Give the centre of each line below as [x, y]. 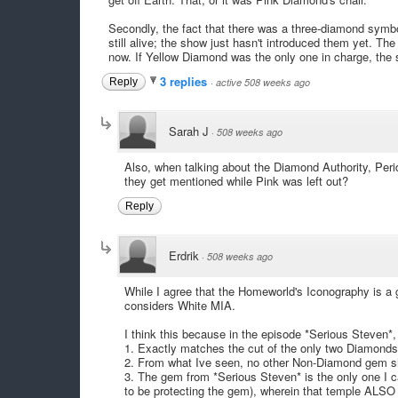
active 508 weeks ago [263, 82]
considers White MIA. [179, 305]
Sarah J [188, 131]
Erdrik [183, 255]
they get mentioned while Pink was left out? [236, 180]
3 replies [185, 81]
